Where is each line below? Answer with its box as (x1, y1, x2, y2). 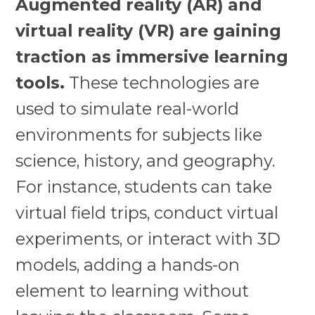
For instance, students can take (15, 176, 273, 198)
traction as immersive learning (15, 46, 289, 67)
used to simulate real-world (15, 98, 240, 120)
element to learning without (15, 281, 250, 302)
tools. (15, 72, 65, 94)
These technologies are (65, 72, 260, 94)
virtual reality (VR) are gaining (15, 20, 282, 41)
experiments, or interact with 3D (15, 229, 281, 250)
